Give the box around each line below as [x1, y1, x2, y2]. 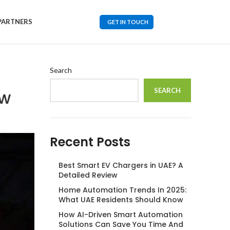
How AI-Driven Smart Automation [58, 209, 183, 220]
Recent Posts [49, 133, 130, 150]
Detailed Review [58, 170, 118, 180]
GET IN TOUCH [107, 18, 149, 25]
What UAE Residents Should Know [58, 195, 183, 205]
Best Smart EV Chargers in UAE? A [58, 160, 183, 170]
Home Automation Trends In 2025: [58, 185, 186, 195]
